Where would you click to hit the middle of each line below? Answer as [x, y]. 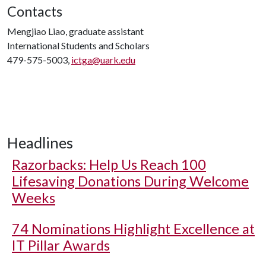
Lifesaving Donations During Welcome [130, 181]
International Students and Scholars [78, 45]
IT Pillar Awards [61, 245]
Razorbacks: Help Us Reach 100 [109, 164]
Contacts [35, 11]
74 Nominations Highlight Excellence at [133, 229]
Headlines [40, 142]
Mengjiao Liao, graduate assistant [75, 31]
